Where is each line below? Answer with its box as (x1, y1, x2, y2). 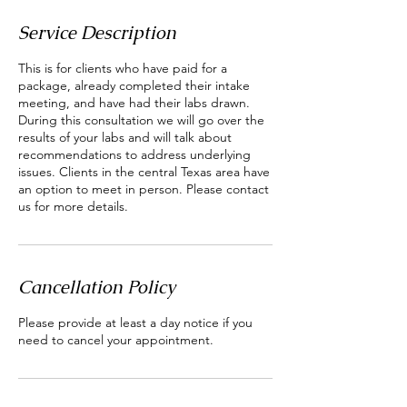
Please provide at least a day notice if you (18, 314, 253, 331)
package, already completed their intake (18, 77, 250, 94)
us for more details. (18, 198, 128, 214)
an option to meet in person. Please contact (18, 181, 269, 197)
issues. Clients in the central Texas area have (18, 164, 270, 180)
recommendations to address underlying (18, 146, 251, 163)
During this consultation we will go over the (18, 112, 264, 128)
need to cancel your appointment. (18, 332, 213, 348)
